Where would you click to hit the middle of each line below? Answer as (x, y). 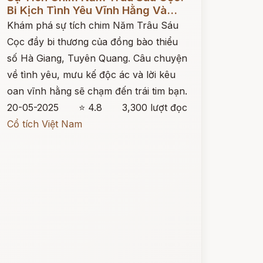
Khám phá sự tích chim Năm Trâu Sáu (92, 25)
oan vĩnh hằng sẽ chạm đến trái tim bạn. (97, 91)
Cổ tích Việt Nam (44, 124)
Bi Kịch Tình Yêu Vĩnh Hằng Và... (92, 10)
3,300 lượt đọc (154, 107)
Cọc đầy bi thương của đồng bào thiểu (92, 42)
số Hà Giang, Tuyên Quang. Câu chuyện (97, 58)
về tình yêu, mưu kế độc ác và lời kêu (91, 75)
